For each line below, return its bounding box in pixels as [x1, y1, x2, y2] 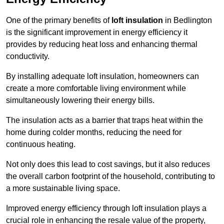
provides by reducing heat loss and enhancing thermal [6, 40, 197, 49]
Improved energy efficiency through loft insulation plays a [6, 204, 206, 213]
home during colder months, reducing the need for [6, 128, 181, 137]
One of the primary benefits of [6, 16, 111, 25]
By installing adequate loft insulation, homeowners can [6, 72, 199, 81]
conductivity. [6, 52, 49, 61]
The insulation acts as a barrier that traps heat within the [6, 116, 203, 125]
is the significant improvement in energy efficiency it [6, 28, 187, 37]
